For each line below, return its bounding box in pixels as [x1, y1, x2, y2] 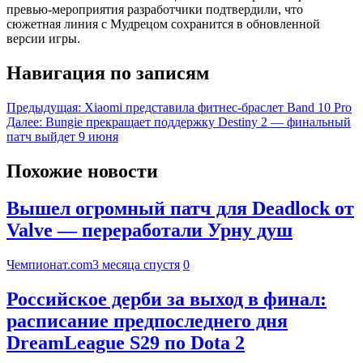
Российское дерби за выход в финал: [6, 288, 327, 310]
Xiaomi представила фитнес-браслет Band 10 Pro [84, 100, 352, 114]
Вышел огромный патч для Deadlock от [6, 198, 354, 220]
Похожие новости [6, 160, 158, 181]
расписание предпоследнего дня [6, 310, 288, 332]
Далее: [6, 114, 42, 129]
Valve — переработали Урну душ [6, 220, 293, 241]
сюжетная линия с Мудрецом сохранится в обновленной [6, 16, 320, 31]
